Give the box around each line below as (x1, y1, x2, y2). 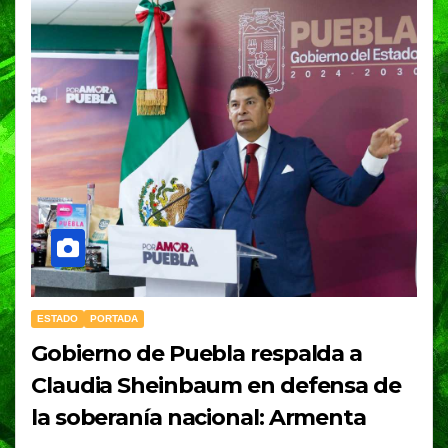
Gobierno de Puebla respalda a (31, 340, 363, 368)
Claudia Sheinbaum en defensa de (31, 372, 401, 400)
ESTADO (37, 313, 78, 325)
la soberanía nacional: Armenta (31, 404, 366, 432)
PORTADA (90, 313, 138, 325)
